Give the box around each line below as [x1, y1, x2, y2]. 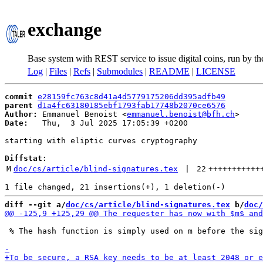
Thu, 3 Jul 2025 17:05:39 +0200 [28, 119, 188, 127]
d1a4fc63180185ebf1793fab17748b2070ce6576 [38, 101, 225, 110]
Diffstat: [5, 154, 47, 163]
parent [5, 101, 33, 110]
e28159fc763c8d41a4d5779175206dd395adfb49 [38, 92, 225, 101]
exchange [28, 19, 102, 41]
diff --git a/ [5, 200, 66, 209]
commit [5, 92, 33, 101]
